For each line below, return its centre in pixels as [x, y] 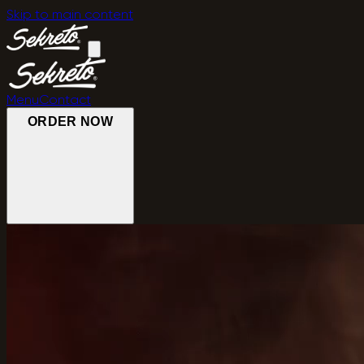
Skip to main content [70, 14]
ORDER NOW [70, 121]
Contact [65, 100]
